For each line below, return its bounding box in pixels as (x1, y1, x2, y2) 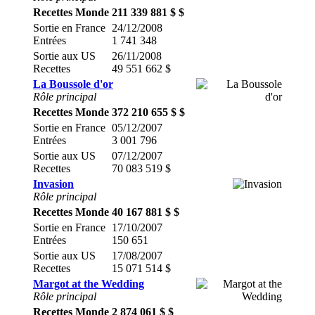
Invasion (33, 178, 74, 190)
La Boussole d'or (33, 78, 113, 90)
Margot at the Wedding (33, 278, 144, 290)
